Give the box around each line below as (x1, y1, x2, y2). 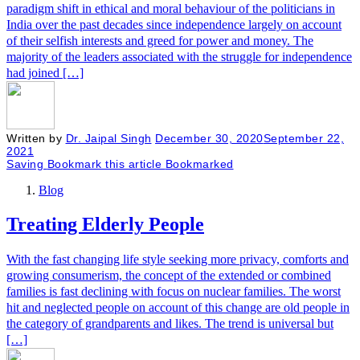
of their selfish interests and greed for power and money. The (6, 33, 313, 47)
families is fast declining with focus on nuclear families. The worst (6, 284, 341, 298)
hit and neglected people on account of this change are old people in (6, 300, 350, 314)
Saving (6, 157, 43, 170)
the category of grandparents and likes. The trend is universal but (6, 316, 333, 330)
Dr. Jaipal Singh (65, 131, 152, 145)
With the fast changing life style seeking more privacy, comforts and (6, 252, 349, 266)
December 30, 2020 (155, 131, 264, 145)
